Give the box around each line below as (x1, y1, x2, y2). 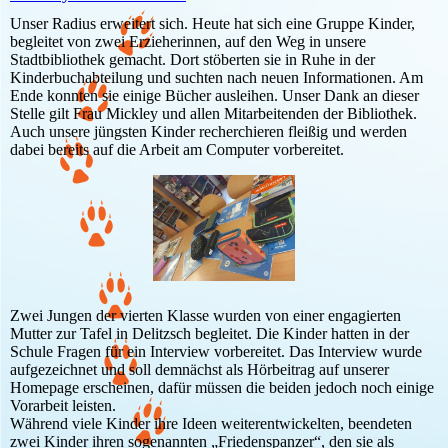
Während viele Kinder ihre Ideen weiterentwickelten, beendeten (10, 415, 412, 433)
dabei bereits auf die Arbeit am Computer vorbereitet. (10, 141, 344, 159)
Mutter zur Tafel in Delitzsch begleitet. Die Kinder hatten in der (10, 325, 409, 343)
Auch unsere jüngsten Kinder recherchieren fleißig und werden (10, 123, 407, 141)
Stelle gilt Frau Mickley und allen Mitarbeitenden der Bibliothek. (10, 105, 417, 123)
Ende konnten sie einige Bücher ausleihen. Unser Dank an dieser (10, 87, 419, 105)
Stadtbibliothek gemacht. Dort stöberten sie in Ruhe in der (10, 51, 375, 69)
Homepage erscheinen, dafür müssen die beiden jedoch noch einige (10, 379, 434, 397)
